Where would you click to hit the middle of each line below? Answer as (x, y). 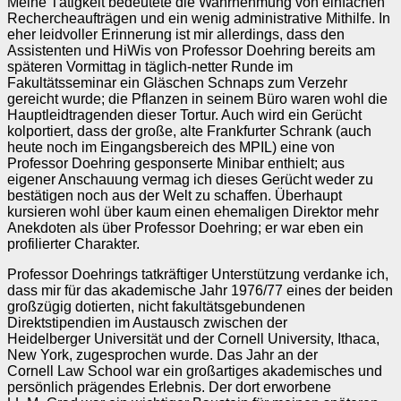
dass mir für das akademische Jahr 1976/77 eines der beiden (200, 290)
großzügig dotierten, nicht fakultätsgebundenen (156, 306)
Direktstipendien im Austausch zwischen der (147, 322)
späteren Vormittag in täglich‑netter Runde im (150, 66)
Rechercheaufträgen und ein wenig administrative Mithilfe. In (199, 18)
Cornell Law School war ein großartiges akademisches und (195, 371)
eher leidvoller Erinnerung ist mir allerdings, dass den (176, 34)
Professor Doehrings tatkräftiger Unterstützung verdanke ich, (198, 274)
